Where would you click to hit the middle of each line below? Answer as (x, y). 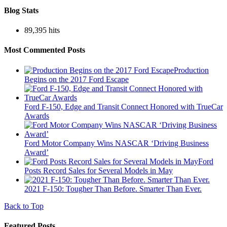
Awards (37, 116)
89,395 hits (42, 30)
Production (191, 70)
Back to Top (24, 206)
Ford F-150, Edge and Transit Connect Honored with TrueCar (124, 106)
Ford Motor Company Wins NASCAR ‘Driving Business (117, 143)
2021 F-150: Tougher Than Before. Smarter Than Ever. (113, 188)
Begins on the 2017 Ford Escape (77, 79)
